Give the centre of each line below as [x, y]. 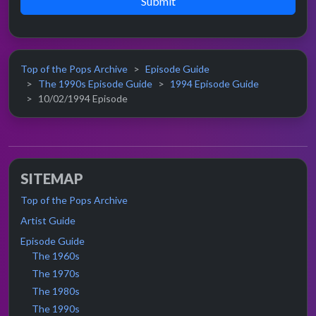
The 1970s [56, 274]
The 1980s [56, 291]
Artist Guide [48, 221]
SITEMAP [52, 179]
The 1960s [56, 256]
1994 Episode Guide [214, 84]
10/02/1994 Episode [83, 99]
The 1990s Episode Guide [95, 84]
